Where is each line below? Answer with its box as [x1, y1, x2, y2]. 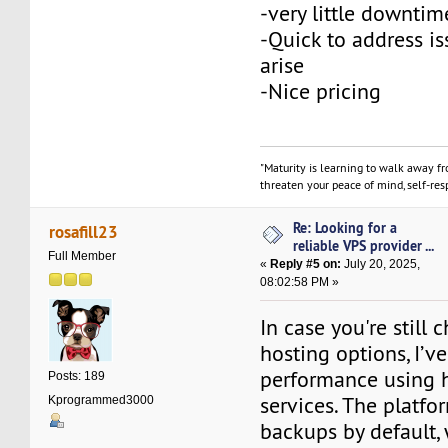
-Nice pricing [260, 78, 382, 106]
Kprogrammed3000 [48, 392, 155, 407]
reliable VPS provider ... [293, 236, 435, 256]
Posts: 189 [48, 368, 106, 383]
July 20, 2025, [341, 257, 421, 272]
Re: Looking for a [293, 218, 398, 238]
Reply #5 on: [270, 257, 342, 272]
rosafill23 [48, 219, 118, 243]
